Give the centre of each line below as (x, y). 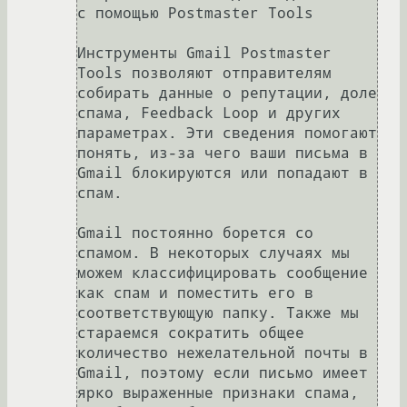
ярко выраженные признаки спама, (218, 393)
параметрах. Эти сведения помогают (227, 134)
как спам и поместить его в (195, 293)
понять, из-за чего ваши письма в (223, 154)
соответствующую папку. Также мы (218, 313)
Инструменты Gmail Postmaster (204, 54)
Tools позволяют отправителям (204, 74)
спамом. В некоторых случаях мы (213, 253)
